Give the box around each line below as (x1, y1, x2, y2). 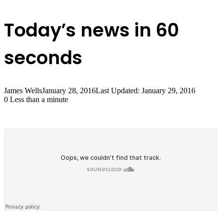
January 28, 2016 (42, 86, 96, 95)
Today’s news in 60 (4, 17, 180, 43)
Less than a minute (8, 95, 68, 104)
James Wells (4, 86, 42, 95)
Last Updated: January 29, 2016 (96, 86, 195, 95)
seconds (4, 44, 83, 71)
